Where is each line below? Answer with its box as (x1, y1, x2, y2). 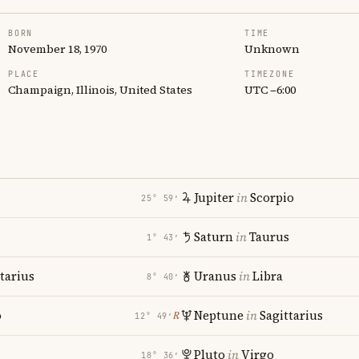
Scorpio (250, 189, 294, 206)
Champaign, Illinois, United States (8, 82, 192, 98)
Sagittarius (260, 307, 323, 324)
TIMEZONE (244, 69, 295, 79)
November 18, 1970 (8, 41, 107, 57)
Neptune (194, 307, 244, 324)
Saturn (194, 228, 233, 245)
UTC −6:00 (244, 82, 296, 98)
